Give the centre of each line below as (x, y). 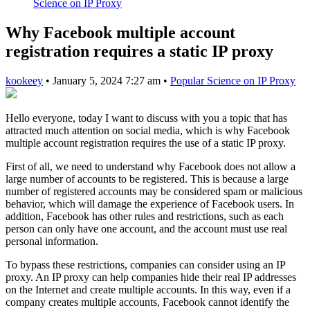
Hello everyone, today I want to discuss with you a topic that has (146, 118)
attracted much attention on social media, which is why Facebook (148, 130)
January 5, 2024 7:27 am (108, 80)
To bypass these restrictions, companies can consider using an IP (145, 264)
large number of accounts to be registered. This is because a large (147, 179)
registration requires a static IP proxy (139, 51)
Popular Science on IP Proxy (233, 80)
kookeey (24, 80)
